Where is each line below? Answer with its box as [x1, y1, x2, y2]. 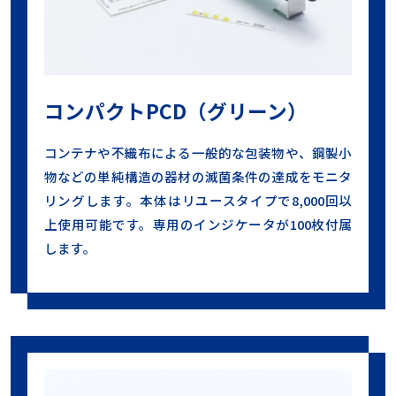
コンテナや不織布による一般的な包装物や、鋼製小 [43, 142, 353, 162]
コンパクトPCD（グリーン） [43, 96, 308, 126]
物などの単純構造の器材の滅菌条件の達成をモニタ [43, 166, 353, 186]
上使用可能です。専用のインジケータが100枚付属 [43, 214, 353, 233]
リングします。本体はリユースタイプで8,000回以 [43, 190, 353, 209]
